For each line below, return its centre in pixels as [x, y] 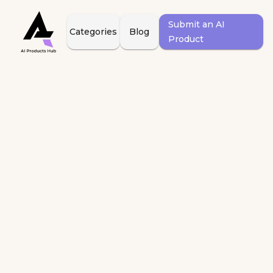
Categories [94, 31]
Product [186, 39]
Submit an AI [196, 24]
